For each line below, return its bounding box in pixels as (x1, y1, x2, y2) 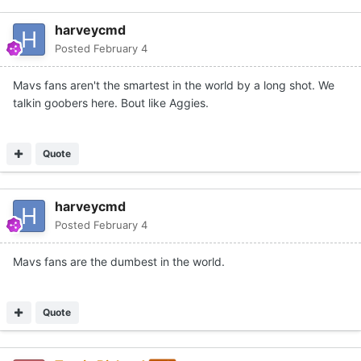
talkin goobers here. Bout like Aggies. (13, 95, 209, 110)
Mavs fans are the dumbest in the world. (13, 254, 225, 268)
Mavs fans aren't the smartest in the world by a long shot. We (13, 77, 334, 92)
